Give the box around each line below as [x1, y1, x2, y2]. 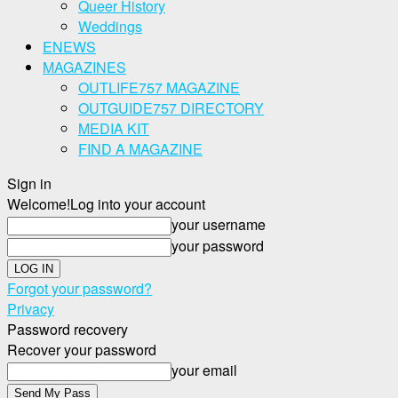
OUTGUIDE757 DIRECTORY [78, 98, 264, 118]
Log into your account [70, 194, 205, 214]
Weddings [78, 16, 142, 36]
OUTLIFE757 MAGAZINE [78, 77, 240, 98]
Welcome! [7, 194, 70, 214]
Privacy [7, 298, 54, 319]
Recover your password [7, 339, 156, 360]
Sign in [7, 173, 52, 194]
